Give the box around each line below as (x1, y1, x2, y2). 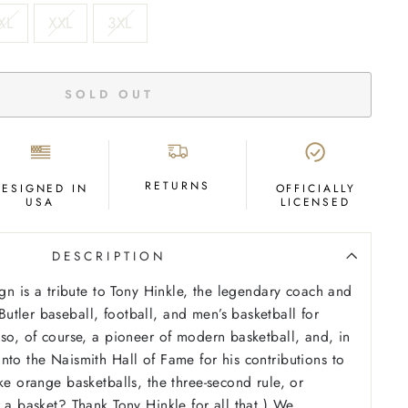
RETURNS (145, 177, 210, 194)
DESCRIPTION (52, 246, 167, 265)
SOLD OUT (65, 85, 154, 103)
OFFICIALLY (275, 179, 356, 197)
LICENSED (280, 193, 352, 210)
